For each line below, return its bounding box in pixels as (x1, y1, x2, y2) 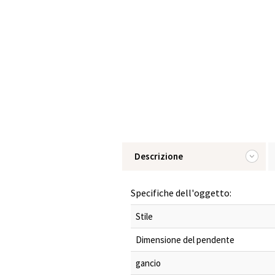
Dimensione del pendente (136, 234, 234, 246)
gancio (136, 257, 161, 269)
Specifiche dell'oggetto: (131, 187, 231, 199)
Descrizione (134, 150, 183, 162)
